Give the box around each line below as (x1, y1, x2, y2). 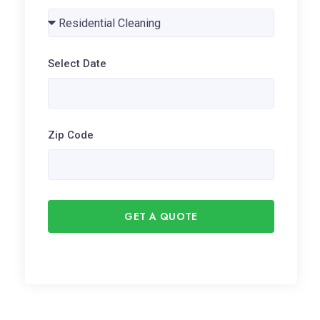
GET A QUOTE (124, 209, 198, 224)
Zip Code (48, 129, 94, 141)
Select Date (48, 57, 107, 70)
